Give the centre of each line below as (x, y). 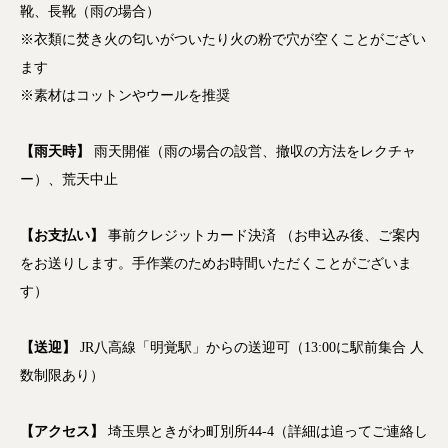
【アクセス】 (62, 431)
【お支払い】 (62, 235)
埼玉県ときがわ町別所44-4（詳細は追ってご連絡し (266, 431)
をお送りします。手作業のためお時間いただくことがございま (216, 263)
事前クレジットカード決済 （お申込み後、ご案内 (262, 235)
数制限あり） (62, 375)
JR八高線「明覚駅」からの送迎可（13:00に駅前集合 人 (252, 347)
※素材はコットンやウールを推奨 (125, 95)
